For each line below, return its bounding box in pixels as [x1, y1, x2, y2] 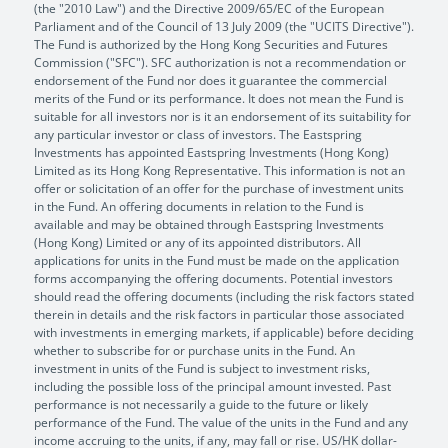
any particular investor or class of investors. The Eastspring [34, 125, 362, 143]
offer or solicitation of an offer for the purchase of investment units [34, 179, 404, 197]
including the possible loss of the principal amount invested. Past [34, 377, 391, 395]
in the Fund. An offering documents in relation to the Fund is [34, 197, 364, 215]
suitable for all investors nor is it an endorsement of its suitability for [34, 107, 411, 125]
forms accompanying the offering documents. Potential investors [34, 269, 393, 287]
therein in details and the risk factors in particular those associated [34, 305, 404, 323]
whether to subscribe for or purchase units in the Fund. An [34, 341, 355, 359]
